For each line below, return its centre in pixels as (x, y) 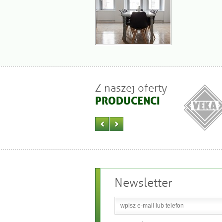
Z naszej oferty (131, 88)
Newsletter (143, 183)
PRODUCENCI (128, 101)
